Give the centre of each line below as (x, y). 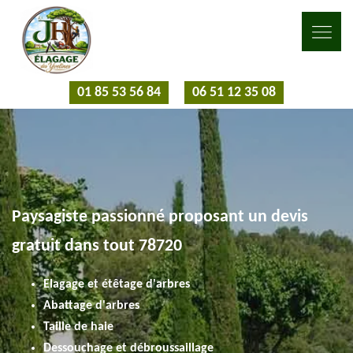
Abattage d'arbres (91, 306)
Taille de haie (78, 327)
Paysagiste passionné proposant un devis (160, 217)
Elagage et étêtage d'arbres (117, 284)
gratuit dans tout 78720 (97, 246)
